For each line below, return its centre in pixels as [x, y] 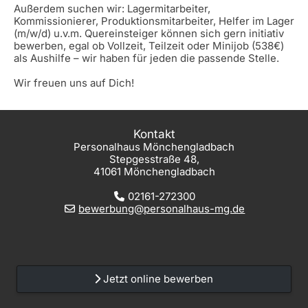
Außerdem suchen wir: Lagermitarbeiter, [112, 9]
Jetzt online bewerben [157, 279]
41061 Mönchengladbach [154, 172]
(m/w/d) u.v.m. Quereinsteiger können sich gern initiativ [149, 34]
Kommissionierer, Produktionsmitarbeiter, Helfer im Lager [154, 21]
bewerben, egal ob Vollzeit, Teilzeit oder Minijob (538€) [149, 46]
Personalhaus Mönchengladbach [154, 147]
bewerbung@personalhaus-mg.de [162, 209]
